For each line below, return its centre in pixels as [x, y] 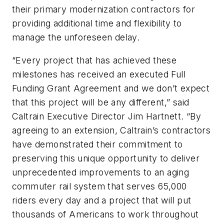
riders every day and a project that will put [102, 200]
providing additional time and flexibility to [97, 23]
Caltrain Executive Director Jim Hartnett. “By [106, 116]
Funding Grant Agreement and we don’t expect [111, 88]
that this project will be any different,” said [101, 102]
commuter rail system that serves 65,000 [99, 186]
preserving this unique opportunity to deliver [106, 158]
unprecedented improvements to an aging [101, 172]
